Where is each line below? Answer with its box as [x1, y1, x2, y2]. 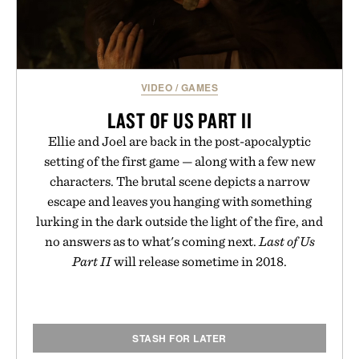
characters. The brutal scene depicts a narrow [49, 173, 310, 190]
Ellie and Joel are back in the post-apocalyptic [48, 133, 311, 150]
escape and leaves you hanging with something [47, 193, 312, 210]
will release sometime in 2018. [111, 253, 287, 270]
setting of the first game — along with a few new [43, 153, 316, 170]
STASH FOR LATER [132, 331, 227, 346]
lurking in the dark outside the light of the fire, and [36, 213, 323, 230]
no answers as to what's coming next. [44, 233, 259, 250]
